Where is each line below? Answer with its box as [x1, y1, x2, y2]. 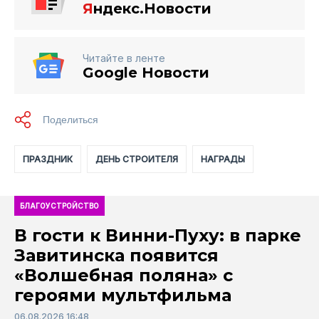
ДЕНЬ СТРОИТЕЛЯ [95, 154, 178, 165]
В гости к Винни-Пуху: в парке [14, 225, 301, 246]
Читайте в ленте [83, 52, 165, 65]
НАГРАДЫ [201, 154, 245, 165]
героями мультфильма [14, 285, 231, 306]
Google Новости [83, 64, 209, 82]
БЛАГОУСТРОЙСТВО [20, 202, 99, 211]
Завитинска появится [14, 245, 219, 266]
